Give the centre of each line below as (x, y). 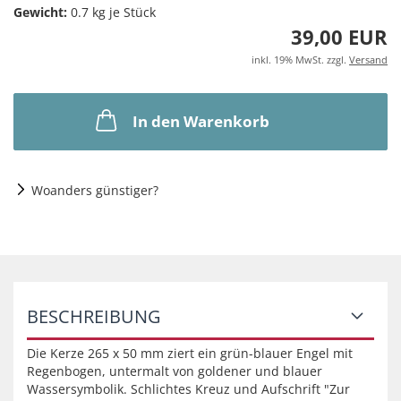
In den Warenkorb (200, 121)
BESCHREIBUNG (94, 316)
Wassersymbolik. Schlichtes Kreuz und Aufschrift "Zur (188, 389)
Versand (368, 60)
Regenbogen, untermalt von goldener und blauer (175, 371)
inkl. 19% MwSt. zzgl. (300, 60)
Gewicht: (40, 12)
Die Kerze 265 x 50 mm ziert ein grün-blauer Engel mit (190, 353)
